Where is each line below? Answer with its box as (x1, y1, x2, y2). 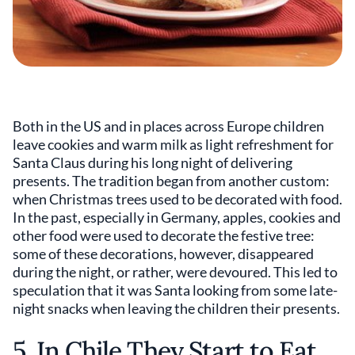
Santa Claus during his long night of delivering (13, 153, 292, 171)
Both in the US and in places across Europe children (13, 116, 324, 135)
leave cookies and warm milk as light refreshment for (13, 135, 334, 153)
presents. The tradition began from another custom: (13, 171, 330, 189)
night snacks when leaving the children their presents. (13, 299, 340, 317)
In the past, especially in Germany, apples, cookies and (13, 208, 341, 226)
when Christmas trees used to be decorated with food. (13, 189, 342, 208)
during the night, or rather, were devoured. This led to (13, 262, 338, 281)
